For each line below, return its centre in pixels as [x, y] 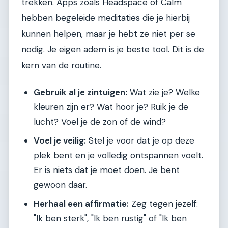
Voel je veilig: [60, 140]
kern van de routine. [61, 65]
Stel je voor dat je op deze [140, 140]
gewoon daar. [60, 184]
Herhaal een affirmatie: [81, 203]
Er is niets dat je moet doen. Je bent [107, 170]
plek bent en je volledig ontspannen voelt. [118, 155]
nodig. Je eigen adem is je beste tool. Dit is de [113, 50]
